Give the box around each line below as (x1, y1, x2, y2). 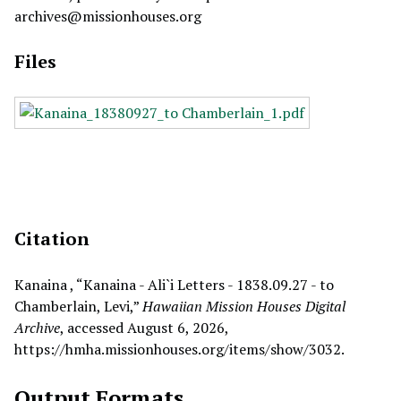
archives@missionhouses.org (14, 6, 201, 26)
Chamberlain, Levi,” (14, 296, 142, 316)
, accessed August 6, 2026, (60, 318, 228, 337)
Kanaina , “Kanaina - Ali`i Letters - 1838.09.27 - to (14, 275, 334, 294)
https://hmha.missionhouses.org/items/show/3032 (14, 339, 341, 359)
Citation (14, 226, 90, 251)
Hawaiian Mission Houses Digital (142, 296, 346, 316)
